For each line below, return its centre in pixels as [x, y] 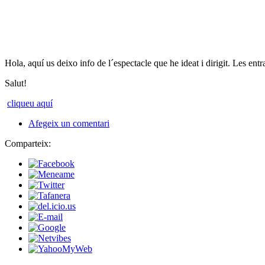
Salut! [16, 83]
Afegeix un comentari [69, 124]
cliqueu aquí [30, 104]
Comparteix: [28, 144]
